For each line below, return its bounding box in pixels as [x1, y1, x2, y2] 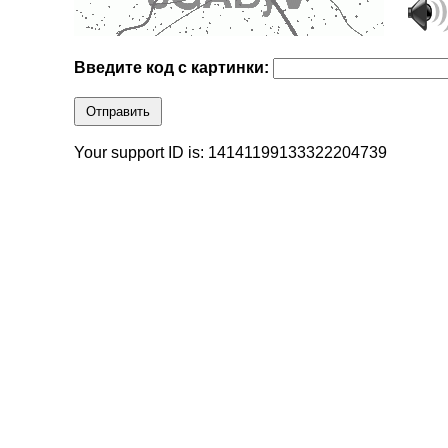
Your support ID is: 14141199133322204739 [74, 144, 388, 162]
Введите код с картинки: [74, 59, 274, 77]
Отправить [86, 104, 151, 120]
